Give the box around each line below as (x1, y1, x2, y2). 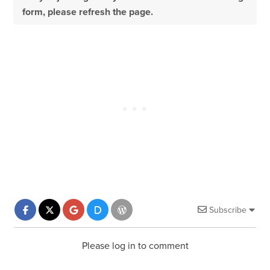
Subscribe (209, 205, 246, 216)
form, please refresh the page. (22, 6, 154, 19)
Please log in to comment (81, 240, 189, 253)
